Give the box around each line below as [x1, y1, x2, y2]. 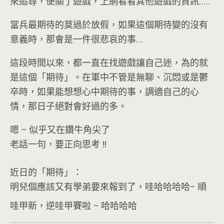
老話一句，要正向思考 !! [10, 138, 106, 150]
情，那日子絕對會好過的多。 [10, 100, 127, 112]
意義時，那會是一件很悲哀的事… [10, 33, 143, 45]
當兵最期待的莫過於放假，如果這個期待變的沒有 [10, 18, 208, 30]
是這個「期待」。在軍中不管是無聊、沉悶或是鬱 [10, 71, 208, 83]
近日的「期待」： [10, 166, 82, 178]
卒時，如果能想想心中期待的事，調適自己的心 [10, 85, 199, 97]
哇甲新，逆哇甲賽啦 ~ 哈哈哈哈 [10, 199, 137, 211]
